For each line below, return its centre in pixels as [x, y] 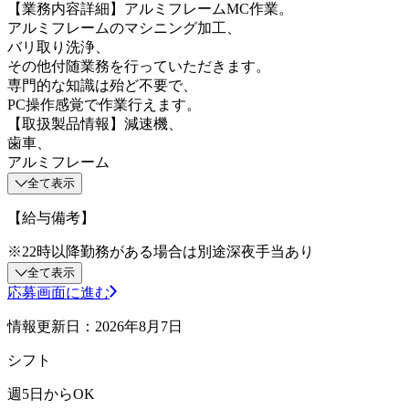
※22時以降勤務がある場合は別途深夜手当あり [161, 251]
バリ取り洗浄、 [58, 47]
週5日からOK [51, 393]
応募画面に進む [58, 292]
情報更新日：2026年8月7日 [95, 326]
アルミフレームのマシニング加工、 [124, 27]
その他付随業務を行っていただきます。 [139, 66]
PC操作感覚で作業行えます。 [104, 104]
